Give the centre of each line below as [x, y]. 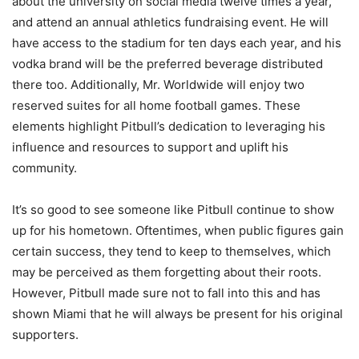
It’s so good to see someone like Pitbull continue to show [173, 210]
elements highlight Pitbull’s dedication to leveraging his [169, 127]
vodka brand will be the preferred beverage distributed [167, 64]
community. [44, 168]
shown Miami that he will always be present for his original [177, 314]
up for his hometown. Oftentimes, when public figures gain [178, 231]
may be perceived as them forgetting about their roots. [167, 272]
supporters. [47, 335]
